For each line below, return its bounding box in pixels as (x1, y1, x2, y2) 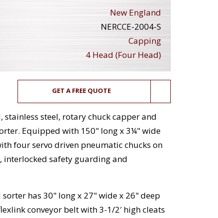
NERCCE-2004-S (101, 21, 161, 33)
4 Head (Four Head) (86, 49, 161, 61)
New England (110, 7, 161, 18)
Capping (128, 35, 161, 47)
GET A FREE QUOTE (52, 86, 111, 95)
